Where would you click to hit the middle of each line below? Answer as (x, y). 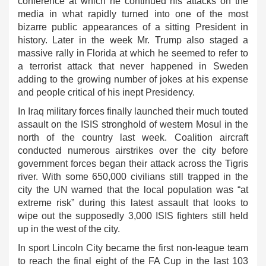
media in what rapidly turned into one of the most (133, 14)
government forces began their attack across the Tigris (133, 164)
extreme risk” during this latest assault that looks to (133, 203)
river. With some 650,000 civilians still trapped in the (133, 177)
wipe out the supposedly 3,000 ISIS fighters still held (133, 216)
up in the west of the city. (69, 229)
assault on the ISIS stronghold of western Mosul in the (133, 124)
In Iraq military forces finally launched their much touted (133, 111)
